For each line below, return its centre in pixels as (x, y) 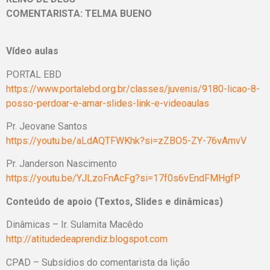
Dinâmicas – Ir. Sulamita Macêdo (75, 225)
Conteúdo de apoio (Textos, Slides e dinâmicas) (115, 201)
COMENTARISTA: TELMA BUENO (79, 13)
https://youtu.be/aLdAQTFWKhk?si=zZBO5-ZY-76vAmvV (126, 141)
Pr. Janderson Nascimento (61, 164)
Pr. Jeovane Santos (47, 127)
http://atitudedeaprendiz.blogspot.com (87, 239)
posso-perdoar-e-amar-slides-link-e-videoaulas (108, 103)
